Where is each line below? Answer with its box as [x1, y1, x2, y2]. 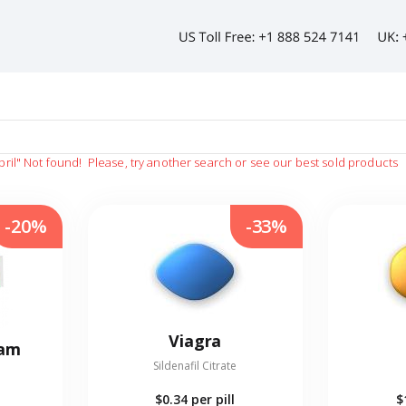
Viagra [169, 330, 222, 353]
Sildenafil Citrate [153, 358, 237, 374]
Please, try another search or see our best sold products [84, 154, 399, 171]
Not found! [24, 154, 82, 171]
